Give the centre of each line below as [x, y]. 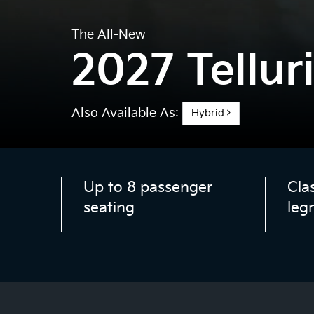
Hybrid [209, 114]
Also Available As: [127, 114]
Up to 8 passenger [148, 188]
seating [109, 208]
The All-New [108, 35]
